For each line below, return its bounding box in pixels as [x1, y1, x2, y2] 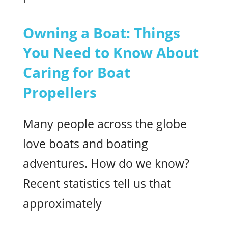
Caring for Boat [23, 63, 130, 82]
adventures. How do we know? [23, 155, 189, 172]
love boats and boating [23, 135, 148, 152]
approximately [23, 195, 102, 211]
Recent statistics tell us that [23, 175, 171, 191]
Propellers [23, 82, 97, 102]
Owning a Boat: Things [23, 23, 180, 42]
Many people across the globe [23, 116, 187, 132]
